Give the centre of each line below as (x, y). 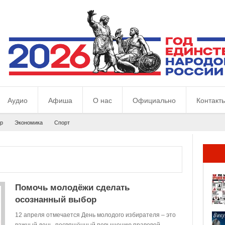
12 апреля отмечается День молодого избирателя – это (95, 215)
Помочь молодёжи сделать (72, 188)
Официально (154, 100)
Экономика (29, 123)
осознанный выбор (56, 200)
